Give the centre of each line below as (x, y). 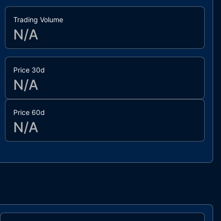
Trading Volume (38, 20)
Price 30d (29, 70)
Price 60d (29, 112)
